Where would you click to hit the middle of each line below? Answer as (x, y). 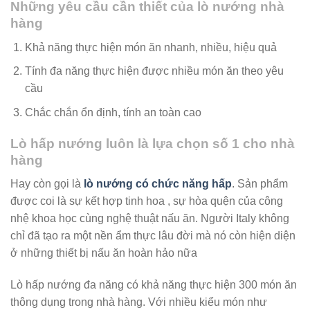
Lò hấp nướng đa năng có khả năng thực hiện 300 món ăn (154, 284)
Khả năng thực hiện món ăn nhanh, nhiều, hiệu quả (151, 47)
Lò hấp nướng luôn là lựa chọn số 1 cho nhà (153, 143)
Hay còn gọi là (47, 184)
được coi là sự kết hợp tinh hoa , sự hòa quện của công (147, 201)
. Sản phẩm (260, 184)
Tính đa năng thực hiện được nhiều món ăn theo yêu (154, 71)
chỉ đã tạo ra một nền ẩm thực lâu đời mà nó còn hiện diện (153, 236)
